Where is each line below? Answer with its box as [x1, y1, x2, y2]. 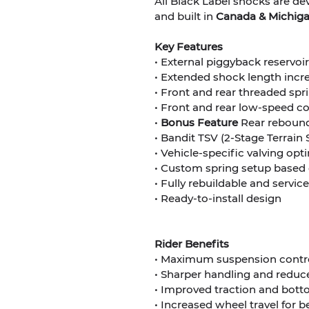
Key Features [154, 39, 223, 53]
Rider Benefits [154, 237, 229, 250]
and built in [154, 9, 216, 23]
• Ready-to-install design [154, 191, 281, 205]
